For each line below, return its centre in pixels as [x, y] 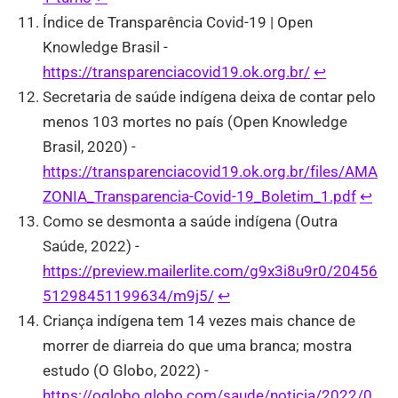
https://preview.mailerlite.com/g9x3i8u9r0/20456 [210, 271]
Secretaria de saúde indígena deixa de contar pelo [209, 97]
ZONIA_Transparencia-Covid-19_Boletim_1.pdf [199, 197]
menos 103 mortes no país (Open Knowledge [195, 122]
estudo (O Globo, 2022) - [126, 371]
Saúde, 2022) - [91, 247]
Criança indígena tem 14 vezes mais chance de [199, 321]
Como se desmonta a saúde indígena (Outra [190, 222]
